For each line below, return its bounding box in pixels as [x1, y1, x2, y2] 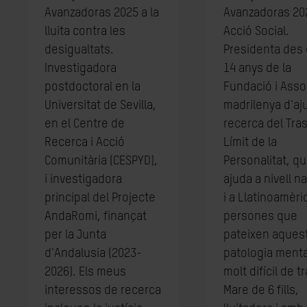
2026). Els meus [45, 266, 126, 278]
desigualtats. [45, 44, 114, 56]
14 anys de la [223, 62, 291, 75]
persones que [223, 210, 297, 223]
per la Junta [45, 229, 106, 241]
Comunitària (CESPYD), [45, 155, 158, 167]
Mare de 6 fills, [223, 284, 299, 297]
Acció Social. [223, 25, 289, 38]
